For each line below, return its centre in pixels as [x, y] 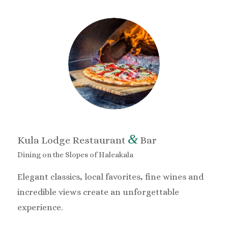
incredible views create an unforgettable [98, 192]
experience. [40, 207]
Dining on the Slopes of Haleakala [75, 155]
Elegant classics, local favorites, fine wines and [110, 177]
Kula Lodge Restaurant [72, 140]
